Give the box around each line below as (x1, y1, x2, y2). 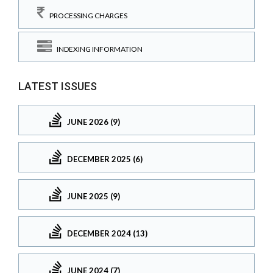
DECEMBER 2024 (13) (67, 228, 147, 238)
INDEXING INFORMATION (52, 44, 143, 54)
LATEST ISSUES (18, 80, 97, 93)
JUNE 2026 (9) (67, 116, 120, 127)
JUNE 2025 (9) (67, 191, 120, 201)
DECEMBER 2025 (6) (67, 154, 143, 164)
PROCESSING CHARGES (44, 10, 127, 20)
